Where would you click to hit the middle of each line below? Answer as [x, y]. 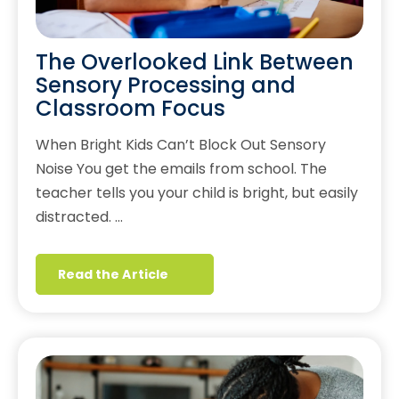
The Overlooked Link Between [195, 62]
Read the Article [113, 275]
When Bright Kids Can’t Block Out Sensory [181, 145]
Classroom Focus [130, 109]
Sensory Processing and [166, 85]
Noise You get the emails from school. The [181, 169]
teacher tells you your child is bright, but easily [197, 193]
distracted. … [79, 217]
